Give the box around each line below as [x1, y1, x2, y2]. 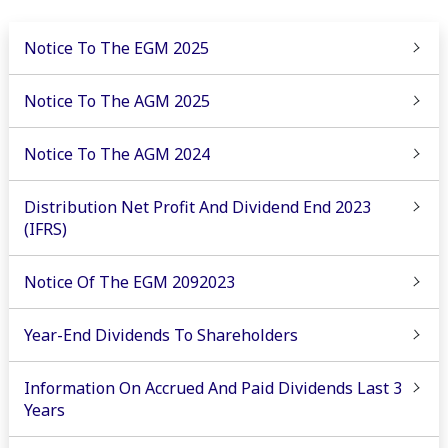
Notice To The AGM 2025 [23, 89, 210, 112]
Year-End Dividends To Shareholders [23, 323, 298, 346]
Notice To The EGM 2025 [23, 36, 209, 59]
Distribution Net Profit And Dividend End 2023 [23, 195, 371, 218]
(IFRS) [23, 217, 67, 240]
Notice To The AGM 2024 [23, 142, 210, 165]
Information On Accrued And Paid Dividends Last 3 [23, 376, 402, 399]
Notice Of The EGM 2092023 [23, 270, 235, 293]
